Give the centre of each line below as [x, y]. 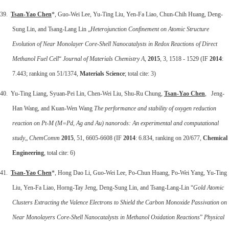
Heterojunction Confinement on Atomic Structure [150, 29]
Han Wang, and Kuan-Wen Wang [53, 108]
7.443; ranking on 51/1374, [46, 73]
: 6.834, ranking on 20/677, [169, 138]
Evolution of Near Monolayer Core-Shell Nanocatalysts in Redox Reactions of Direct [115, 44]
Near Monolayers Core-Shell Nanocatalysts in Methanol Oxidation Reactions [106, 217]
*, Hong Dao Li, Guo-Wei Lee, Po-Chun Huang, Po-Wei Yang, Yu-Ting [139, 173]
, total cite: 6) [60, 153]
